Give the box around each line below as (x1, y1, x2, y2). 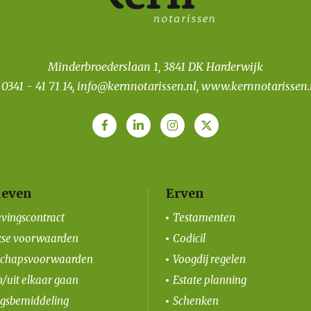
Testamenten (173, 210, 235, 224)
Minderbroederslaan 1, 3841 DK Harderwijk (48, 59, 263, 74)
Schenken (173, 294, 219, 308)
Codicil (173, 231, 205, 245)
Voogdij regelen (173, 252, 246, 266)
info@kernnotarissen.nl (76, 78, 196, 93)
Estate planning (173, 273, 246, 287)
